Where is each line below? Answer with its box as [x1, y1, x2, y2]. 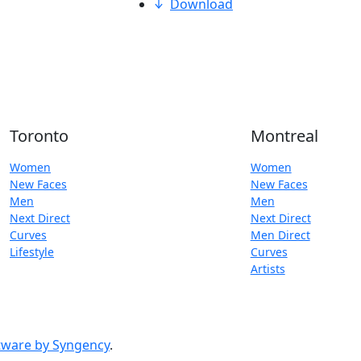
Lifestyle [10, 244, 54, 259]
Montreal [250, 125, 318, 147]
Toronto [10, 125, 68, 147]
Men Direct [250, 227, 310, 243]
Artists [250, 261, 285, 276]
